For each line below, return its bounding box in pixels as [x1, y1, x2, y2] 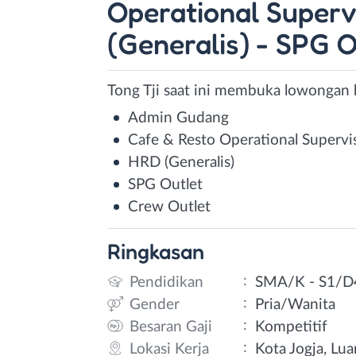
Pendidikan [130, 274, 203, 290]
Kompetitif [255, 319, 328, 335]
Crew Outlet [128, 199, 211, 215]
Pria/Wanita [255, 296, 336, 312]
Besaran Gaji [130, 319, 212, 335]
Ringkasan [107, 238, 204, 264]
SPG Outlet [128, 177, 203, 192]
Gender [130, 296, 180, 312]
